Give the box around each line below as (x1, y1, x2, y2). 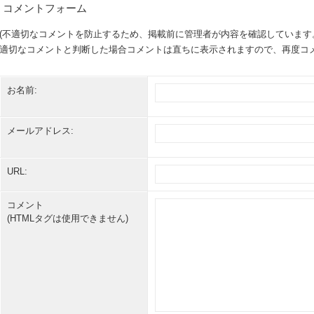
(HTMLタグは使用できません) (7, 213, 128, 224)
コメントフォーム (3, 3, 87, 14)
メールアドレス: (7, 125, 74, 136)
